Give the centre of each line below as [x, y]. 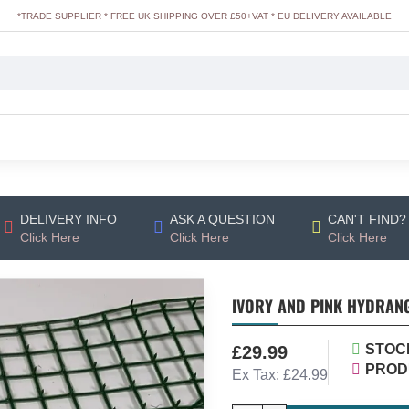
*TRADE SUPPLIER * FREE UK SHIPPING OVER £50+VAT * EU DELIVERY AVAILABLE [204, 16]
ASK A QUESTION [222, 219]
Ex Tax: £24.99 [280, 375]
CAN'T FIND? [367, 219]
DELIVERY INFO [68, 219]
